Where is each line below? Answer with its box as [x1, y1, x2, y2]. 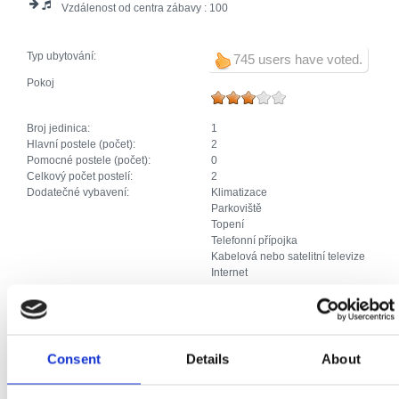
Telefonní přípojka [210, 234, 297, 248]
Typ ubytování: [27, 50, 99, 63]
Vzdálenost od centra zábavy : [61, 2, 209, 15]
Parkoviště [210, 202, 262, 216]
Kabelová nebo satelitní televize [210, 250, 365, 264]
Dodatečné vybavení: [27, 186, 132, 199]
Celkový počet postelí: [27, 170, 135, 183]
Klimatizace [210, 186, 267, 199]
